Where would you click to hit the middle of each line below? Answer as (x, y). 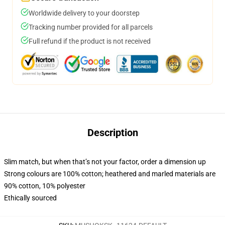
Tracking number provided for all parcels (91, 27)
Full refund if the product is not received (90, 41)
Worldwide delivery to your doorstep (84, 13)
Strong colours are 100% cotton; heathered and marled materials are (110, 174)
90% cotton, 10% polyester (45, 186)
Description (113, 133)
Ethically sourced (30, 198)
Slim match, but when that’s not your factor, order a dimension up (105, 162)
